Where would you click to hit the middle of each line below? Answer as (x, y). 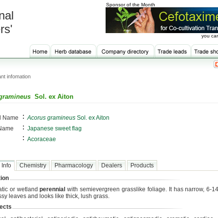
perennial (53, 189)
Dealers (112, 165)
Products (142, 165)
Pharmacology (74, 165)
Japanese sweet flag (54, 128)
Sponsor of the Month (131, 5)
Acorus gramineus (51, 118)
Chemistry (33, 165)
